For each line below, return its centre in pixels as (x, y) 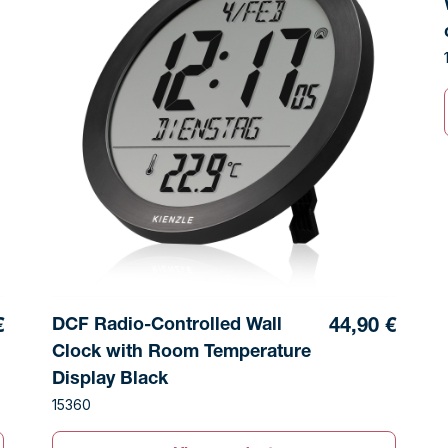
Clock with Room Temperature (181, 353)
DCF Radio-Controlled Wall (166, 326)
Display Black (109, 380)
